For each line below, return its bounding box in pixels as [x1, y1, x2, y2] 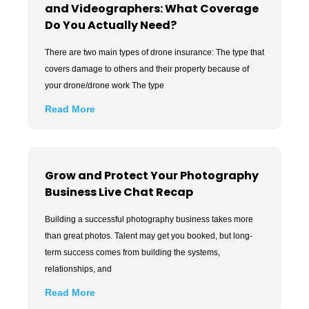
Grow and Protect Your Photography [45, 168, 259, 184]
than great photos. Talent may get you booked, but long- [45, 231, 252, 241]
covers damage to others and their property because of [45, 64, 249, 74]
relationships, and [45, 264, 112, 275]
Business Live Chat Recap [45, 184, 193, 201]
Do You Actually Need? [45, 17, 177, 34]
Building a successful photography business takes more [45, 215, 253, 225]
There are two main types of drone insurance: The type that [45, 48, 264, 58]
